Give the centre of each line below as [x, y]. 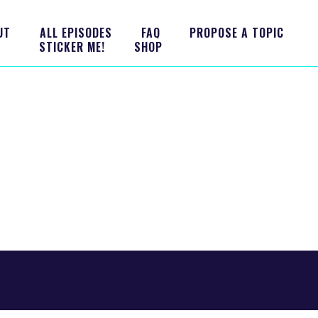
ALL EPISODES [76, 33]
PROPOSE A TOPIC [236, 33]
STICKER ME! [72, 47]
